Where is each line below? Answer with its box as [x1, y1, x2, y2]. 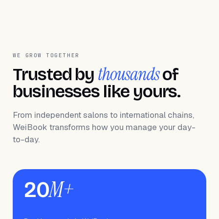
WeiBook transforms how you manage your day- [13, 122, 196, 132]
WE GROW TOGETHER [13, 52, 80, 59]
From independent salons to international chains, [13, 109, 194, 120]
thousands [98, 63, 159, 86]
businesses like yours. [13, 81, 181, 102]
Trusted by [13, 64, 98, 85]
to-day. [13, 134, 40, 145]
